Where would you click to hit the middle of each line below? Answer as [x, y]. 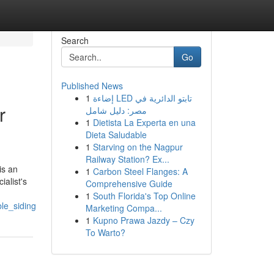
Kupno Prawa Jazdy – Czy [143, 220]
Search [75, 40]
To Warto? [105, 232]
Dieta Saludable [116, 135]
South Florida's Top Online [144, 196]
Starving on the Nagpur [138, 147]
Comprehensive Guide [129, 183]
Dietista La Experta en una [144, 122]
